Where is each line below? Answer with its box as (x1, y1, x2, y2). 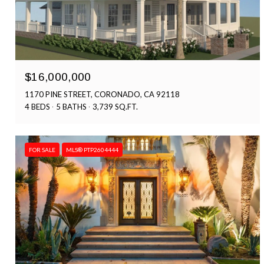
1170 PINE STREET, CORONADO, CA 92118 (25, 90, 180, 100)
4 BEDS (25, 102, 50, 112)
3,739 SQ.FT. (93, 102, 138, 112)
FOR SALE (29, 146, 55, 154)
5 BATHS (56, 102, 87, 112)
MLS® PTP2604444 (66, 146, 118, 154)
